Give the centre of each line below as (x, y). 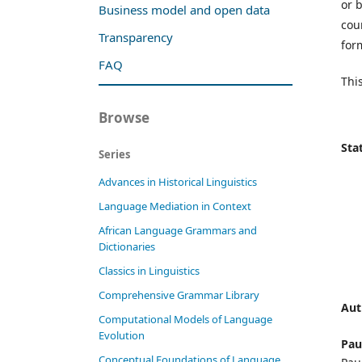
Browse (124, 118)
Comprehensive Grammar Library (179, 295)
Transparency (136, 38)
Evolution (122, 336)
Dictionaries (127, 247)
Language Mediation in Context (175, 206)
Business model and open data (184, 10)
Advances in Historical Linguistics (178, 182)
